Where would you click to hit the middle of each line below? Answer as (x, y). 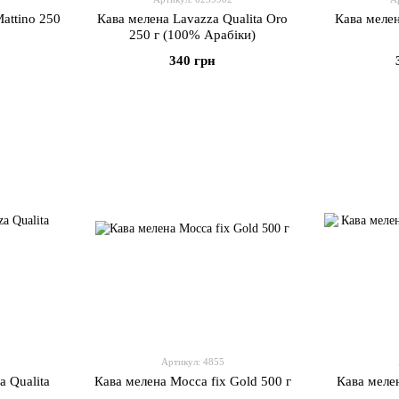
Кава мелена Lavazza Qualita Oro (192, 19)
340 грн (192, 61)
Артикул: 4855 (192, 362)
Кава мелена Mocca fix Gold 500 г (192, 381)
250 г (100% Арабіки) (192, 35)
